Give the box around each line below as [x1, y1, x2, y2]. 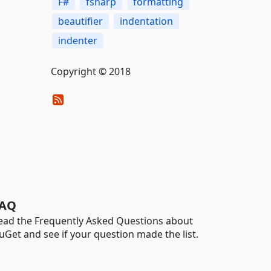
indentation [119, 15, 173, 28]
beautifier [57, 15, 103, 28]
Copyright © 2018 [50, 65, 131, 78]
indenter [57, 34, 97, 47]
